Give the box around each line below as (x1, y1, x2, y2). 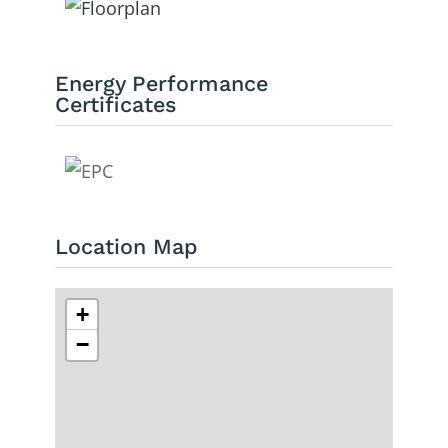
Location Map (54, 234, 198, 260)
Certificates (54, 92, 176, 118)
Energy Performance (54, 71, 268, 97)
